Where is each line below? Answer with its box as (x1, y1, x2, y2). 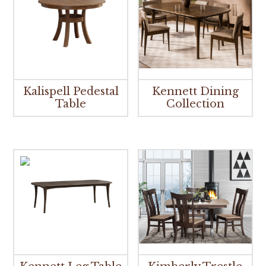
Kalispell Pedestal (23, 84, 119, 98)
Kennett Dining (151, 84, 239, 98)
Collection (166, 97, 224, 110)
